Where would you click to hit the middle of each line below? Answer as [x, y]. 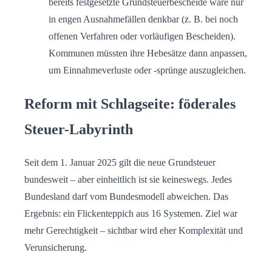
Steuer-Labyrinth [79, 130]
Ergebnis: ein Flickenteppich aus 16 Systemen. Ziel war [131, 213]
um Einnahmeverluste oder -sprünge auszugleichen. [147, 70]
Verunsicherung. [56, 247]
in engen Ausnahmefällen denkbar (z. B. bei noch [143, 19]
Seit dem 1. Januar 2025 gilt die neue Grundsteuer [120, 162]
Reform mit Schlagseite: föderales [130, 104]
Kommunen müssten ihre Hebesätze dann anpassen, [148, 53]
